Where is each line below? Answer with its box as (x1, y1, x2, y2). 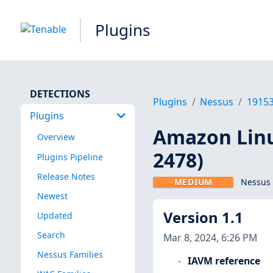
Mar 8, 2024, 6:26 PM (163, 230, 257, 244)
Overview (37, 131, 75, 143)
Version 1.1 (163, 208, 243, 228)
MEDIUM (174, 176, 213, 188)
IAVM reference (187, 253, 260, 268)
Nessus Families (37, 249, 103, 261)
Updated (37, 209, 73, 221)
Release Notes (37, 170, 95, 182)
